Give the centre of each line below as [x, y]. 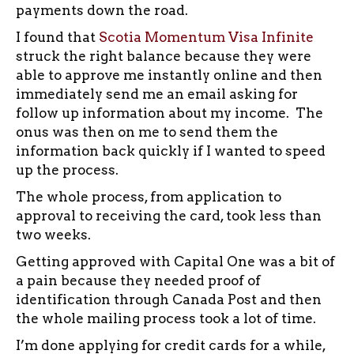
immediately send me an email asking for [157, 94]
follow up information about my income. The [169, 113]
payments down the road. [102, 10]
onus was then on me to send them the [147, 132]
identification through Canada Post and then [169, 299]
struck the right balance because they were [164, 56]
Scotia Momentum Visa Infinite [206, 37]
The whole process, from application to [149, 196]
